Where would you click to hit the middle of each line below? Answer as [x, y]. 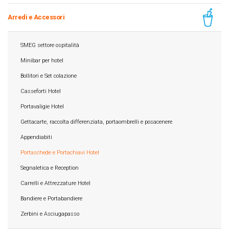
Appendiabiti [36, 137]
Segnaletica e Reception [50, 168]
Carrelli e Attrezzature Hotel [55, 183]
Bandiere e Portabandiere [51, 199]
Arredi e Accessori [36, 17]
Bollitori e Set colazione [49, 76]
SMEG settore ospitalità [50, 45]
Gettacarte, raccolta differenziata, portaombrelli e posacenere [96, 122]
